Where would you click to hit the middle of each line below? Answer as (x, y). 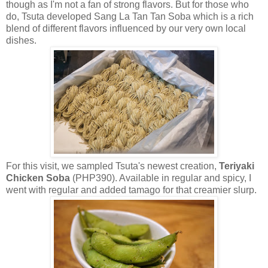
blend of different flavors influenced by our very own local (126, 28)
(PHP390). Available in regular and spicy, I (161, 178)
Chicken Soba (38, 178)
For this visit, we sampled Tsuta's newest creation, (112, 166)
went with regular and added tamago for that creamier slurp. (133, 190)
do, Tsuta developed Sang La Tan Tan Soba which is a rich (130, 16)
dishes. (22, 40)
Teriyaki (237, 166)
